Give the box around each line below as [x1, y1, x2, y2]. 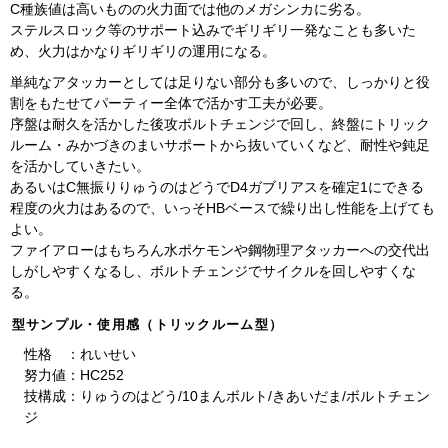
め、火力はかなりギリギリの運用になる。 [10, 44, 277, 60]
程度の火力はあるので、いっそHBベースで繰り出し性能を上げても [10, 200, 436, 216]
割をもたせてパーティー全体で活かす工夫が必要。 [10, 95, 333, 111]
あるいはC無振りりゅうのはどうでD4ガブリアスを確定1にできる [10, 179, 425, 195]
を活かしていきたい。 [10, 158, 151, 174]
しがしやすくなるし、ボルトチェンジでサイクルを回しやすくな [10, 263, 417, 279]
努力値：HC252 [23, 368, 124, 384]
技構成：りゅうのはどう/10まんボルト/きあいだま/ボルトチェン [23, 389, 430, 405]
